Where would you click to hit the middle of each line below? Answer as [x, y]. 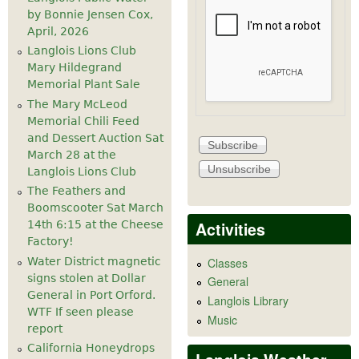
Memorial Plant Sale [84, 84]
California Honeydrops [91, 348]
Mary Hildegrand [75, 67]
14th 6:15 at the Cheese [95, 224]
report [45, 328]
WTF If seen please [81, 311]
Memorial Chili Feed [83, 121]
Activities [230, 229]
